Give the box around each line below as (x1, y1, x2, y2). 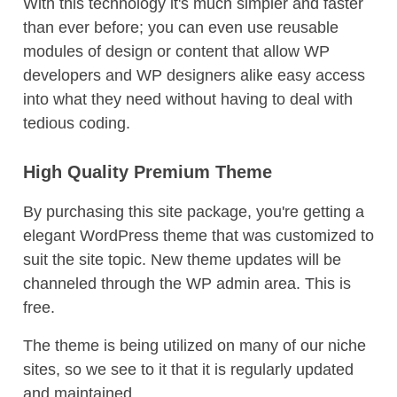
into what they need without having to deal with (23, 90, 353, 108)
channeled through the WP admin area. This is (23, 275, 351, 292)
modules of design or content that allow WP (23, 43, 330, 60)
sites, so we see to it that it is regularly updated (23, 361, 354, 378)
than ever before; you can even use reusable (23, 19, 339, 36)
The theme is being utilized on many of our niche (23, 337, 366, 354)
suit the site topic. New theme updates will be (23, 251, 341, 269)
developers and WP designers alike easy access (23, 66, 365, 84)
